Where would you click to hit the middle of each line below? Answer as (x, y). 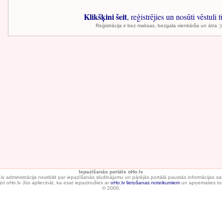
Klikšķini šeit (105, 17)
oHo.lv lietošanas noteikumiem (145, 183)
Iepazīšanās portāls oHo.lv (111, 172)
